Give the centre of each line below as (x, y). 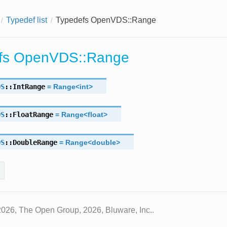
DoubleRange (35, 142)
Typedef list (26, 20)
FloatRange (33, 114)
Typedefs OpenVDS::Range (106, 20)
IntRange (29, 86)
